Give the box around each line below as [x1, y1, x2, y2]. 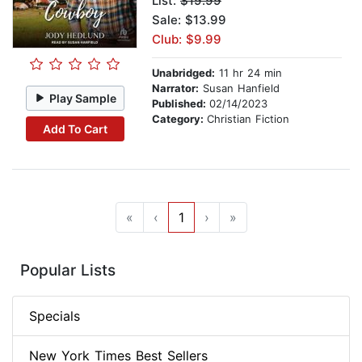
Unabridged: [152, 66, 215, 80]
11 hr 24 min [215, 66, 282, 80]
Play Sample [49, 90, 117, 105]
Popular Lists [20, 261, 116, 280]
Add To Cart [42, 121, 107, 136]
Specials [29, 308, 80, 325]
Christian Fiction [207, 112, 289, 126]
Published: [152, 97, 209, 111]
